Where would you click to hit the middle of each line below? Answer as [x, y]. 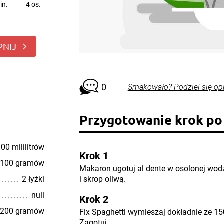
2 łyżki [33, 179]
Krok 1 [94, 156]
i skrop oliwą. [102, 179]
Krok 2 [94, 199]
